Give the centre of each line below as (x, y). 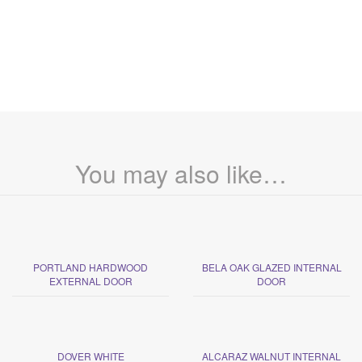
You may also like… (181, 173)
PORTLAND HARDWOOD (90, 267)
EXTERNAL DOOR (90, 280)
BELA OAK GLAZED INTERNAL (271, 267)
